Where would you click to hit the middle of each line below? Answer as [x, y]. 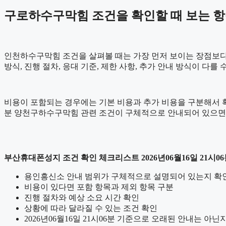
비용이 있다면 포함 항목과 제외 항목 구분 [99, 187]
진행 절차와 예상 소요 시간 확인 [82, 197]
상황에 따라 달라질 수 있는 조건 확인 [91, 208]
